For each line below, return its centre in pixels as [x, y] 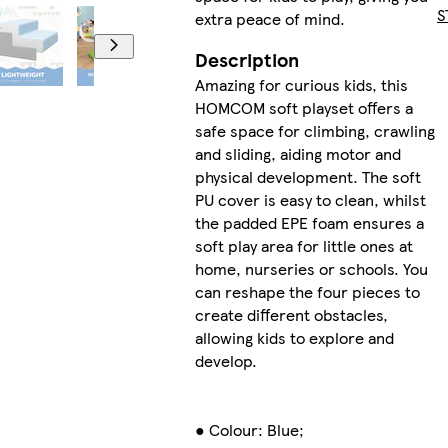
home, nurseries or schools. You [311, 269]
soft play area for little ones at [303, 246]
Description [246, 60]
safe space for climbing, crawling [314, 131]
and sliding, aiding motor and [297, 154]
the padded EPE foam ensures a [309, 223]
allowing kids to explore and [294, 338]
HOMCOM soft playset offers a [303, 108]
